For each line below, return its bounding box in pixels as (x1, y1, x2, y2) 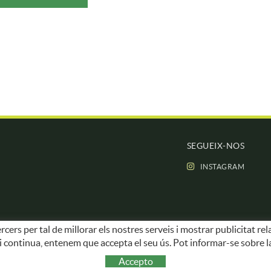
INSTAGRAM (200, 163, 244, 171)
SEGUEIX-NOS (186, 141, 244, 151)
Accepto (118, 256, 153, 267)
